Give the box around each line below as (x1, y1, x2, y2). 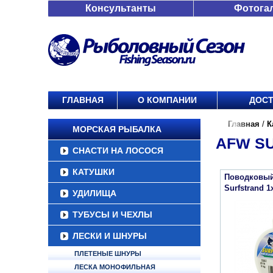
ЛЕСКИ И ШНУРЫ (73, 231, 147, 241)
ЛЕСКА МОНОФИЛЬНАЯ (74, 263, 155, 271)
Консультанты (85, 3, 156, 13)
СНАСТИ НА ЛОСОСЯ (73, 146, 163, 155)
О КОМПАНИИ (138, 95, 197, 105)
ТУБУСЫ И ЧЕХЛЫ (73, 210, 152, 219)
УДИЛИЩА (73, 188, 116, 198)
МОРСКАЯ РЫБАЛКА (73, 124, 161, 134)
